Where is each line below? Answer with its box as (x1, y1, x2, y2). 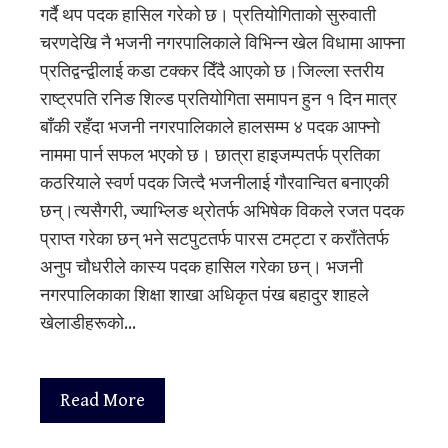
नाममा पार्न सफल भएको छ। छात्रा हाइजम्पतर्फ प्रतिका (40, 144, 380, 166)
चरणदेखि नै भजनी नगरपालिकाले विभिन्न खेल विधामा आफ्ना (40, 32, 405, 54)
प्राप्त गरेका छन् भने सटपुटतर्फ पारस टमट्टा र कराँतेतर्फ (40, 228, 389, 250)
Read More (60, 389, 145, 411)
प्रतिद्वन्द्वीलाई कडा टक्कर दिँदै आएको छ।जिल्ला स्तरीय (40, 60, 384, 82)
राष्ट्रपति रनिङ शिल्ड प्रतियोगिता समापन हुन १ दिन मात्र (40, 88, 397, 110)
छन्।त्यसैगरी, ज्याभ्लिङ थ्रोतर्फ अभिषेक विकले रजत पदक (40, 200, 404, 222)
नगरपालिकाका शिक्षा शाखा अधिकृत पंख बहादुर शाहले (40, 284, 369, 306)
